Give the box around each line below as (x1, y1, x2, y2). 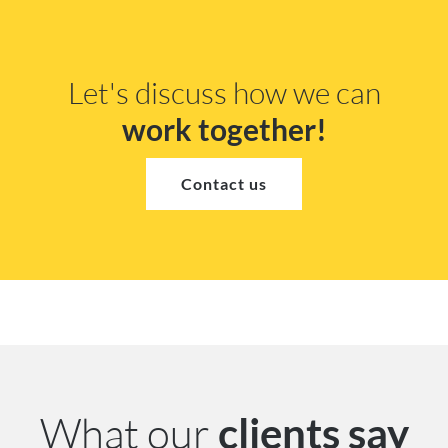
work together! (121, 111, 327, 148)
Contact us (181, 174, 267, 194)
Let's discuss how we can (67, 74, 381, 112)
